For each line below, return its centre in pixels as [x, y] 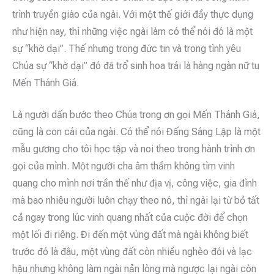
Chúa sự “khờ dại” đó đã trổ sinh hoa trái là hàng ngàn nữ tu [136, 65]
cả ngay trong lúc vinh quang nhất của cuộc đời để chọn [130, 217]
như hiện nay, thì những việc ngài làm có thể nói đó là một [132, 31]
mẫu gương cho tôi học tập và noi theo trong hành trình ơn [134, 149]
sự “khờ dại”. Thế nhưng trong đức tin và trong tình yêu [127, 48]
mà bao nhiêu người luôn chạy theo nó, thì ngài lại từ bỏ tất [136, 200]
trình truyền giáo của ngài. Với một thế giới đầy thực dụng [133, 14]
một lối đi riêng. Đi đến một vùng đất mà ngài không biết [130, 234]
